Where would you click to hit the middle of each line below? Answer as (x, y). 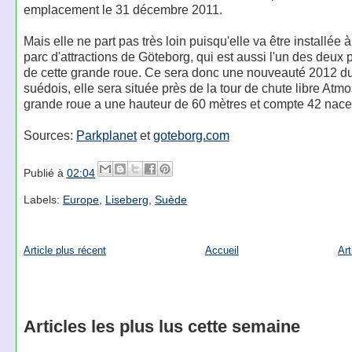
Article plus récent (64, 250)
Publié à (45, 172)
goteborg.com (191, 136)
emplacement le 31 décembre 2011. (123, 10)
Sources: (49, 136)
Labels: (43, 200)
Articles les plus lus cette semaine (161, 326)
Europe (81, 200)
